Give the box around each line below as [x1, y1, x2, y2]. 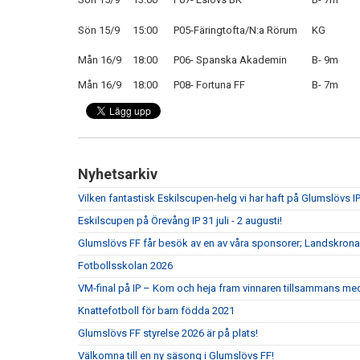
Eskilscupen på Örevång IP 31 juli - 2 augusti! [78, 215, 282, 227]
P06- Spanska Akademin [174, 54, 287, 66]
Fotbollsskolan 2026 [78, 260, 173, 272]
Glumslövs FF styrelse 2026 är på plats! [78, 327, 258, 339]
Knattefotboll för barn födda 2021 [78, 305, 235, 317]
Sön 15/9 [78, 24, 120, 36]
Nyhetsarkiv [78, 166, 157, 182]
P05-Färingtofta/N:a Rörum [174, 24, 297, 36]
